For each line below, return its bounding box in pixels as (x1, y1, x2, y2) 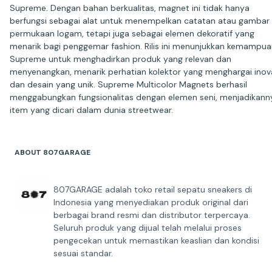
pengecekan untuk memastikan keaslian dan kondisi (53, 235, 259, 246)
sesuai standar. (53, 248, 113, 259)
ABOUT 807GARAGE (15, 148, 90, 158)
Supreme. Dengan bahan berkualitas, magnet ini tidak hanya (10, 2, 250, 14)
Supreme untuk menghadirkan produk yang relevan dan (10, 53, 231, 65)
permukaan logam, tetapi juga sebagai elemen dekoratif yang (10, 28, 254, 39)
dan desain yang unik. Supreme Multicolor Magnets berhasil (10, 79, 247, 90)
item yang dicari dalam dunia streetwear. (10, 104, 173, 116)
